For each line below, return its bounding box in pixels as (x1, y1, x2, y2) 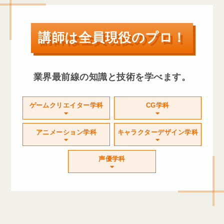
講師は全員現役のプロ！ (38, 30, 186, 45)
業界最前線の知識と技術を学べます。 (33, 71, 190, 82)
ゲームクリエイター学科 (29, 101, 103, 109)
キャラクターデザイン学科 (117, 128, 198, 136)
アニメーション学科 (36, 128, 97, 136)
